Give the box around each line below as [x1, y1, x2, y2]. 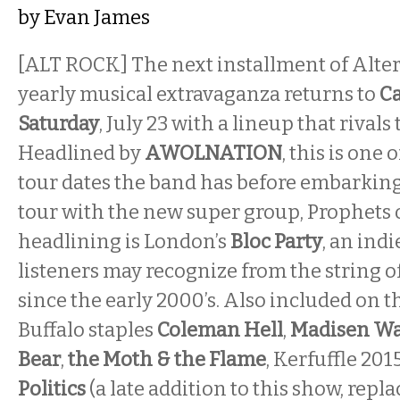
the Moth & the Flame [64, 347, 266, 371]
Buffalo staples [18, 318, 157, 342]
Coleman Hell [157, 318, 283, 342]
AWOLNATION [145, 141, 282, 165]
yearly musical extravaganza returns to [18, 82, 379, 106]
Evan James [44, 5, 150, 29]
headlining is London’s [18, 229, 230, 254]
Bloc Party [230, 229, 322, 254]
